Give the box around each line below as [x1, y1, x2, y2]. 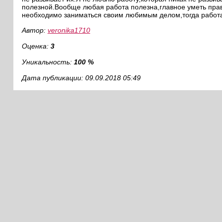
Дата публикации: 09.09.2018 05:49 [21, 74, 141, 82]
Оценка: [21, 42, 51, 50]
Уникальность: [21, 58, 74, 66]
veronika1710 [47, 26, 90, 34]
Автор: [21, 26, 48, 34]
